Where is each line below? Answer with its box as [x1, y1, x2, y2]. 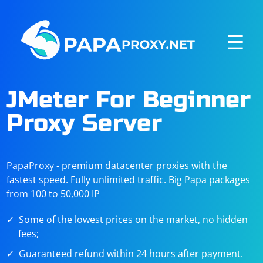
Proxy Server [6, 109, 162, 137]
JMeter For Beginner [6, 86, 251, 114]
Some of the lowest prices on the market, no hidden [19, 213, 248, 226]
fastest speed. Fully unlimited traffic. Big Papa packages [6, 173, 251, 186]
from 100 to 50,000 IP [6, 187, 100, 200]
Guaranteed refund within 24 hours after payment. [19, 247, 244, 260]
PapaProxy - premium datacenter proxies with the [6, 159, 228, 172]
